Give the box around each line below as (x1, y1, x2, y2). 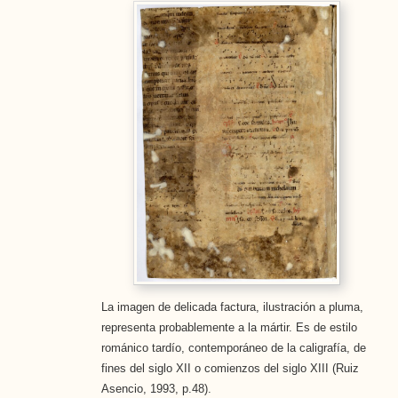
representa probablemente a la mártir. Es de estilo (100, 320, 357, 334)
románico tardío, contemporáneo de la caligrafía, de (100, 340, 366, 354)
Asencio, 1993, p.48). (100, 381, 211, 395)
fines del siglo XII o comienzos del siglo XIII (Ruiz (100, 361, 359, 375)
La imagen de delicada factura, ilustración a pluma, (100, 299, 363, 314)
